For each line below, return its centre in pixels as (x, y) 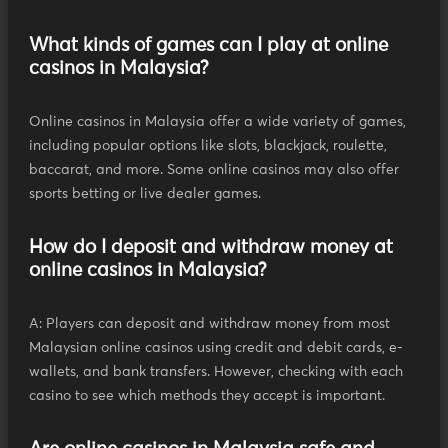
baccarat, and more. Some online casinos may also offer (214, 170)
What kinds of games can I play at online (208, 46)
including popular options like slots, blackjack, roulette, (208, 146)
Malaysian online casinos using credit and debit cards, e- (216, 348)
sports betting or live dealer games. (145, 194)
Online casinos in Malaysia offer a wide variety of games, (217, 122)
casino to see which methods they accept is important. (207, 396)
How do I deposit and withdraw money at (211, 248)
